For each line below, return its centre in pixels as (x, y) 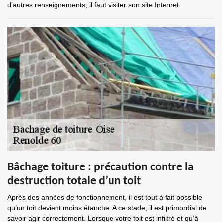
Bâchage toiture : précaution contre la (101, 167)
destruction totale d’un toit (74, 181)
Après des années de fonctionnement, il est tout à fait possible (105, 197)
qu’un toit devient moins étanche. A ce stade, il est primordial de (107, 208)
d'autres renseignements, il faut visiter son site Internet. (94, 5)
